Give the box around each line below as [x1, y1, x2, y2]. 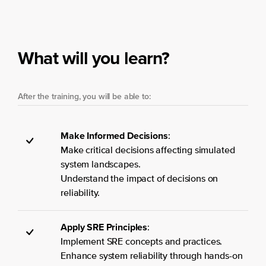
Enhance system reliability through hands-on [61, 251, 243, 261]
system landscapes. [61, 160, 141, 170]
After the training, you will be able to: [18, 90, 151, 103]
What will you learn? [18, 45, 170, 71]
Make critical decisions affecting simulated [61, 145, 235, 156]
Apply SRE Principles [61, 220, 148, 234]
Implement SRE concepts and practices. [61, 237, 223, 247]
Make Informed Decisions [61, 128, 168, 142]
